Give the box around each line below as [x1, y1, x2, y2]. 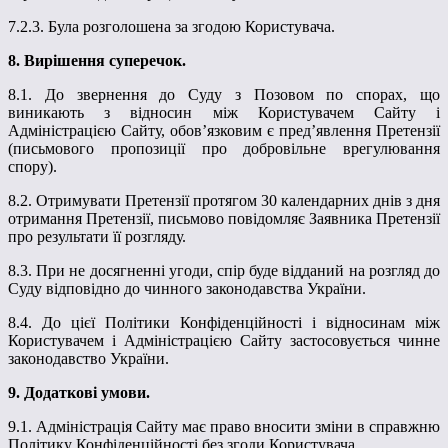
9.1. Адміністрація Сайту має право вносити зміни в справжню [8, 417, 440, 435]
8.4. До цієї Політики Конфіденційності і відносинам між [8, 313, 440, 331]
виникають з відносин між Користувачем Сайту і [8, 103, 440, 121]
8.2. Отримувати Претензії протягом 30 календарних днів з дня [8, 191, 440, 209]
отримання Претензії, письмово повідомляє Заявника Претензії [8, 209, 440, 227]
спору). [8, 157, 57, 175]
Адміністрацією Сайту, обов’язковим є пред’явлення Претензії [8, 121, 440, 139]
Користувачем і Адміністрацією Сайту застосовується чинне [8, 331, 440, 349]
